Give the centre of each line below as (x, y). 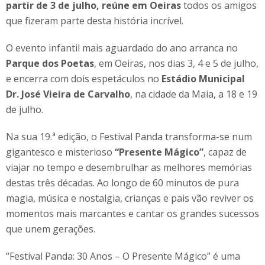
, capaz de (225, 152)
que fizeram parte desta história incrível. (95, 20)
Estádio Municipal (203, 78)
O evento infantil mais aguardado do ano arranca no (122, 48)
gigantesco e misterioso (60, 152)
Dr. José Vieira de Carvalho (68, 94)
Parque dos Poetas (50, 63)
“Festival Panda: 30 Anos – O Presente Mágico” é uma (123, 256)
